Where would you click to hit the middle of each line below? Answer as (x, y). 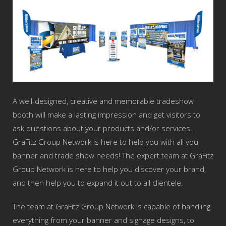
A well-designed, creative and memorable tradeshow (103, 101)
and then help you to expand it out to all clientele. (99, 182)
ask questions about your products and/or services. (102, 128)
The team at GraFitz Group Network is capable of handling (111, 206)
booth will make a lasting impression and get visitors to (106, 114)
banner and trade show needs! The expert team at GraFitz (113, 155)
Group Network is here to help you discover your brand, (109, 169)
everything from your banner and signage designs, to (103, 220)
